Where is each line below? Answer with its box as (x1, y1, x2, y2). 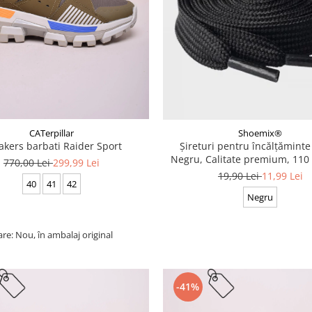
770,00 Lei (3, 155, 53, 169)
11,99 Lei (261, 169, 303, 182)
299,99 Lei (52, 155, 100, 169)
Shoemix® (238, 126, 283, 139)
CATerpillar (29, 126, 74, 139)
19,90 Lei (217, 169, 262, 182)
